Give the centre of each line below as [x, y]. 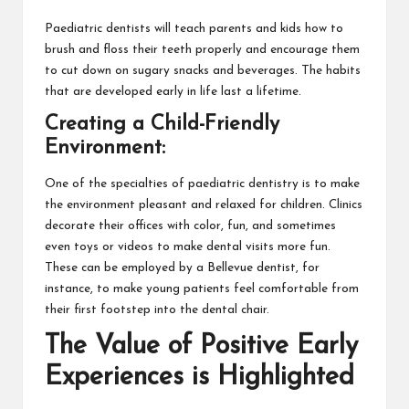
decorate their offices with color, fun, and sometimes [190, 226]
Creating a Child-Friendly [162, 124]
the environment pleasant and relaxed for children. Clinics [204, 205]
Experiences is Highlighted [199, 378]
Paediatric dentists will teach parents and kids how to [194, 28]
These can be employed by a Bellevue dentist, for [182, 268]
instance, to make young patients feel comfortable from [202, 289]
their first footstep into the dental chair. [157, 310]
